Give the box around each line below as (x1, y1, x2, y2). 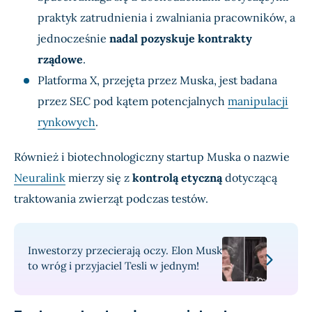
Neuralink (14, 171, 65, 185)
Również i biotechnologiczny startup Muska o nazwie (14, 150, 290, 164)
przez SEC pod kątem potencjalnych (38, 94, 228, 109)
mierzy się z (65, 171, 132, 185)
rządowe (38, 52, 83, 67)
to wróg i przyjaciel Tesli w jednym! (28, 259, 199, 273)
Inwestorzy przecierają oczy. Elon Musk (28, 244, 222, 258)
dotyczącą (222, 171, 277, 185)
